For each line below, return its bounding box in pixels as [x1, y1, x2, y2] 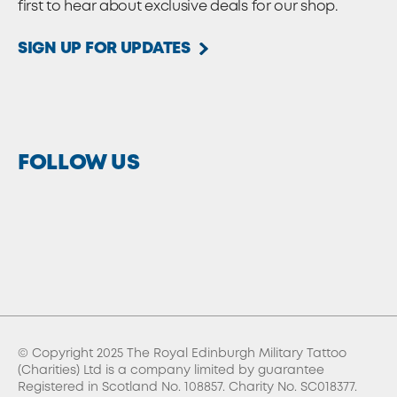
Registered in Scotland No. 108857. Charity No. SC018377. [18, 382, 357, 393]
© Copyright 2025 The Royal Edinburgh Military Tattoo [18, 348, 346, 359]
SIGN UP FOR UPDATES [18, 42, 191, 56]
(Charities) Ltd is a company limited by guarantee [18, 365, 324, 376]
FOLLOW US [18, 154, 140, 173]
